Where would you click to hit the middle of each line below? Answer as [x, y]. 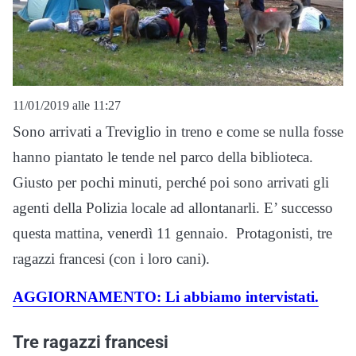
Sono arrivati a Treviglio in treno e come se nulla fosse [178, 131]
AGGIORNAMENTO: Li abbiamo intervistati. [166, 296]
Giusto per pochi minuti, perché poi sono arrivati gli [171, 182]
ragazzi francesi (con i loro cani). [111, 258]
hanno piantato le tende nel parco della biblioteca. [163, 157]
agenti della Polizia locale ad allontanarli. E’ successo [173, 207]
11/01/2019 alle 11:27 [67, 105]
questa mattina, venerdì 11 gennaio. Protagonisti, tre [172, 233]
